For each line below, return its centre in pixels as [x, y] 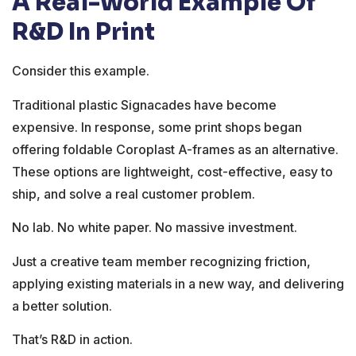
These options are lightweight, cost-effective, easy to [172, 171]
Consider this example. [81, 71]
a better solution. [62, 306]
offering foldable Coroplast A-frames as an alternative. [175, 149]
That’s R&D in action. [72, 339]
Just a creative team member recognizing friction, [161, 261]
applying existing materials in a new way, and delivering [178, 283]
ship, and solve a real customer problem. [133, 193]
